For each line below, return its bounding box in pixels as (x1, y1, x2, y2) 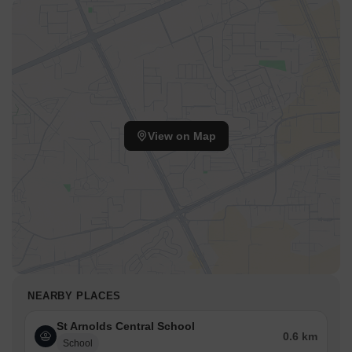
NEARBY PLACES (27, 290, 121, 302)
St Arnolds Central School (57, 320, 195, 333)
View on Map (147, 130, 216, 143)
